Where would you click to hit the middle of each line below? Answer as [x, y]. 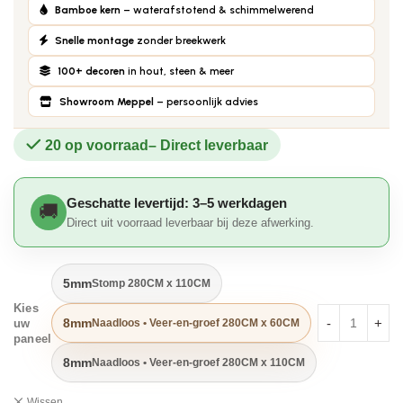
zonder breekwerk [180, 40]
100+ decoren [91, 71]
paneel [33, 339]
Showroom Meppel [107, 102]
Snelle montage [94, 40]
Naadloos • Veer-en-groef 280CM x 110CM [199, 363]
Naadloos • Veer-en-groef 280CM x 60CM [196, 323]
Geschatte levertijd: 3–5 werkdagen [177, 203]
